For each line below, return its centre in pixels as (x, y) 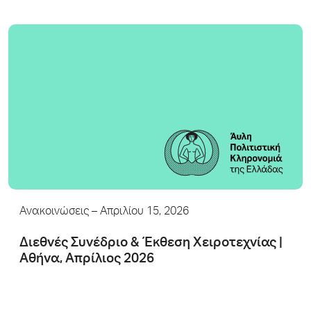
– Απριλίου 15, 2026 (139, 212)
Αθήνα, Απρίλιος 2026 (87, 259)
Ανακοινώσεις (54, 212)
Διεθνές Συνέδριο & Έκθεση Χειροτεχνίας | (151, 243)
